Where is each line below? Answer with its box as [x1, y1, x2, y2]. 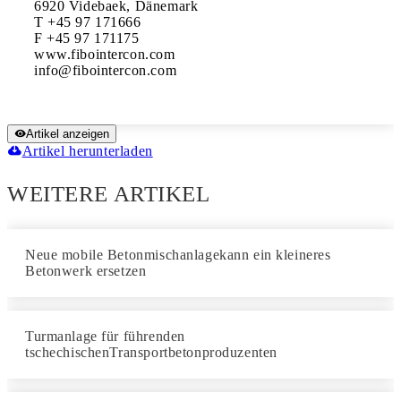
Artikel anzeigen [26, 127, 109, 141]
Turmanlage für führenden [25, 328, 185, 344]
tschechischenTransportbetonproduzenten [25, 345, 277, 360]
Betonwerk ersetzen [25, 263, 147, 278]
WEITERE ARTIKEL [7, 182, 210, 206]
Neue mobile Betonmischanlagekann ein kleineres [25, 247, 331, 262]
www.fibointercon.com [34, 47, 175, 62]
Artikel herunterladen [21, 143, 153, 158]
